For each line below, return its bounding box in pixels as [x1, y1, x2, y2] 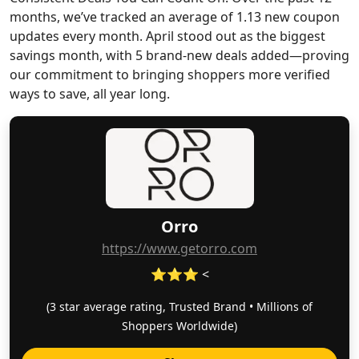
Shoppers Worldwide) [122, 318, 237, 333]
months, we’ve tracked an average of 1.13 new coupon [10, 8, 340, 26]
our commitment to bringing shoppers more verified [10, 66, 330, 83]
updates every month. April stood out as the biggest [10, 27, 325, 45]
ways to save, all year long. [10, 85, 170, 103]
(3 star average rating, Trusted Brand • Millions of [46, 299, 313, 314]
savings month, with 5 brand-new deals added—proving [10, 46, 349, 64]
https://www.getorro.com [102, 240, 257, 257]
